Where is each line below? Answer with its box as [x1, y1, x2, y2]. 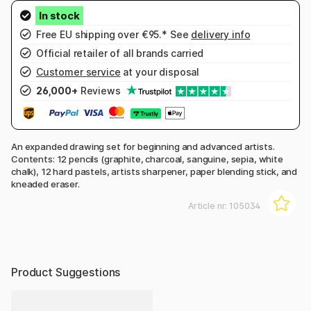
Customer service [35, 66, 121, 78]
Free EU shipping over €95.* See [33, 28, 192, 41]
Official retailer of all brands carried [33, 47, 204, 60]
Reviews [77, 85, 124, 97]
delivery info [191, 28, 251, 41]
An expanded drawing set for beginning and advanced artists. [11, 140, 275, 152]
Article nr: [187, 200, 230, 211]
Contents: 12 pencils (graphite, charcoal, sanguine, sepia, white [11, 153, 283, 165]
